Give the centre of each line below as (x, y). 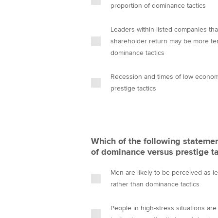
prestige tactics (133, 88)
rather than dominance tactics (155, 184)
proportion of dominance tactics (158, 6)
